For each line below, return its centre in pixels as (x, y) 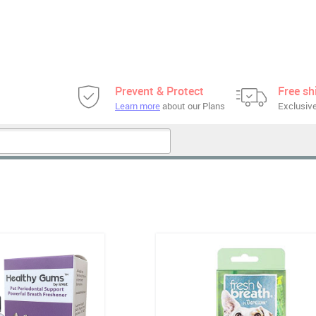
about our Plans (193, 106)
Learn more (138, 106)
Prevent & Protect (159, 91)
